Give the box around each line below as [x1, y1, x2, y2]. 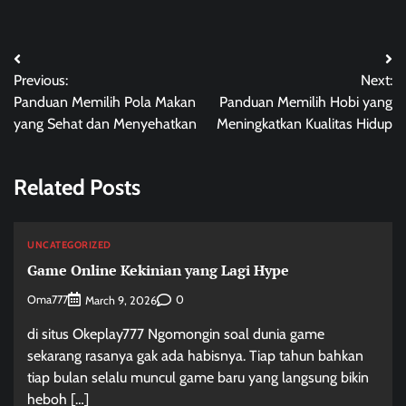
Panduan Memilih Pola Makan [14, 93, 196, 111]
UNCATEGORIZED [27, 238, 111, 251]
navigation [13, 82, 111, 110]
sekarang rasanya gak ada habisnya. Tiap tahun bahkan [27, 346, 363, 364]
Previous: [14, 72, 68, 90]
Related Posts [14, 174, 140, 201]
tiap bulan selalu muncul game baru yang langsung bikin [27, 368, 369, 386]
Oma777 [27, 293, 68, 307]
